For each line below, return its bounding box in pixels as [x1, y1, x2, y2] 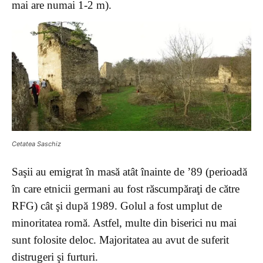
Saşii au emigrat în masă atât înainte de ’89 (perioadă [12, 165, 247, 178]
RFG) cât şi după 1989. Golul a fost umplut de [12, 199, 222, 212]
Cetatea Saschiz [12, 139, 61, 148]
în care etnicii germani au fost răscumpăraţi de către [12, 182, 240, 195]
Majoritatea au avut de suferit [99, 233, 229, 246]
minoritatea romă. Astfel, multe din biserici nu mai [12, 216, 237, 229]
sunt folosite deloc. [12, 233, 99, 246]
